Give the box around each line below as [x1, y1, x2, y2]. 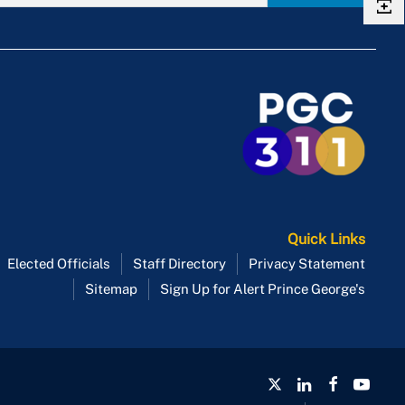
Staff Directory [133, 256, 226, 272]
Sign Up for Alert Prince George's [160, 281, 365, 297]
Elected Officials [7, 256, 110, 272]
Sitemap [85, 281, 137, 297]
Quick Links [287, 231, 365, 249]
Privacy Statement [249, 256, 365, 272]
